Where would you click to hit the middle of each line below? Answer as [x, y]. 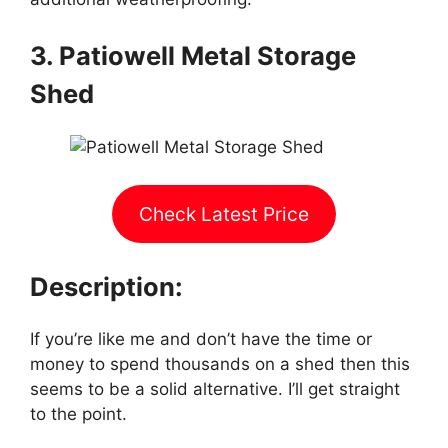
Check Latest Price [224, 213]
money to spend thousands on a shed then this [220, 364]
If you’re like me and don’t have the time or [201, 339]
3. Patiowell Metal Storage [193, 56]
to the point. [78, 414]
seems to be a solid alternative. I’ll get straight [215, 389]
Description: [106, 286]
